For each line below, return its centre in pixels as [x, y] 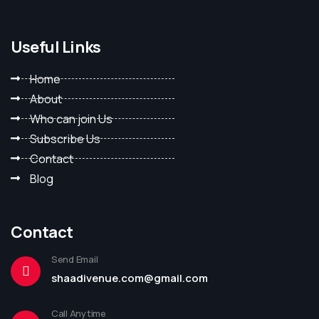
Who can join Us [71, 119]
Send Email [75, 259]
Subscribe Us [65, 138]
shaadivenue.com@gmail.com [130, 278]
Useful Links [56, 47]
